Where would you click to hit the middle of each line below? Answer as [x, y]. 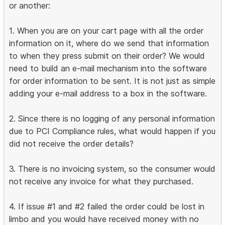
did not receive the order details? [72, 144]
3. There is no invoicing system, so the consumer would [113, 169]
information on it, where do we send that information [109, 43]
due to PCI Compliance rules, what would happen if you [113, 131]
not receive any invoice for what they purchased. [101, 182]
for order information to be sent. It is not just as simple [113, 81]
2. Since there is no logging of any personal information [112, 119]
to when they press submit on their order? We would [107, 56]
